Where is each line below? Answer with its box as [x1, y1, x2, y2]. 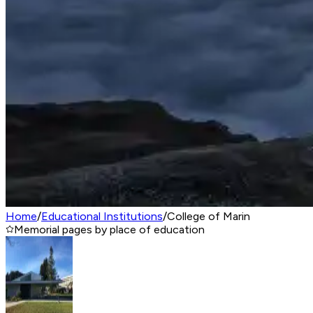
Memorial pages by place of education [14, 223, 205, 236]
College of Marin [167, 210, 250, 223]
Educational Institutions [41, 210, 163, 223]
